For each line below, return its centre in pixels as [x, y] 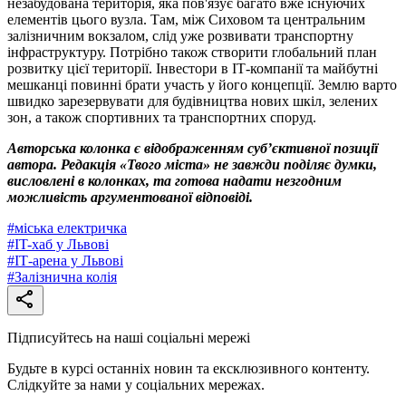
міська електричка [71, 227]
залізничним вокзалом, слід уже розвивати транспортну [180, 35]
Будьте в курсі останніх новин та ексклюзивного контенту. [188, 368]
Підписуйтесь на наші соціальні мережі [129, 337]
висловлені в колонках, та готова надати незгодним [174, 180]
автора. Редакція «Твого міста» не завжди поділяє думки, [192, 164]
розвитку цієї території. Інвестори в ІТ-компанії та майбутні [193, 68]
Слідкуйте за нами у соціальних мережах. [136, 384]
